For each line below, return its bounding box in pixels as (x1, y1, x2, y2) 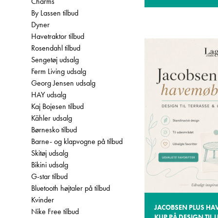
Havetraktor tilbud (31, 31, 84, 41)
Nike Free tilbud (31, 206, 79, 217)
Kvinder (31, 195, 54, 205)
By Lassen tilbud (31, 8, 78, 18)
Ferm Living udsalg (31, 66, 86, 76)
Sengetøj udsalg (31, 54, 79, 65)
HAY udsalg (31, 90, 66, 100)
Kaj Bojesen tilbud (31, 101, 84, 111)
